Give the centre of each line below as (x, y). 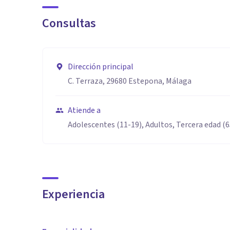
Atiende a (84, 110)
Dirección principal (101, 67)
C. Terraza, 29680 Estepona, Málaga (130, 81)
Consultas (69, 23)
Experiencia (73, 194)
